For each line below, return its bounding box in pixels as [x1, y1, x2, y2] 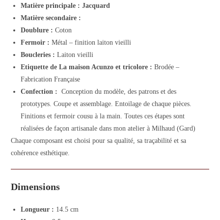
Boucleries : [21, 51, 55, 58]
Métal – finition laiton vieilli [50, 39, 132, 46]
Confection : [21, 88, 58, 95]
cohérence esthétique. [11, 149, 70, 157]
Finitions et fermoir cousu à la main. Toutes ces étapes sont [21, 112, 185, 120]
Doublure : [21, 27, 54, 34]
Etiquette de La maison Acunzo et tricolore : [21, 63, 153, 71]
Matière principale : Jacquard [21, 2, 110, 9]
